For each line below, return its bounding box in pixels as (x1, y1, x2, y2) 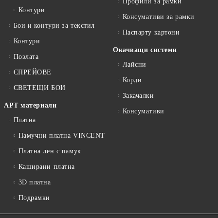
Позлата (13, 53, 39, 61)
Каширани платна (18, 163, 75, 171)
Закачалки (122, 92, 154, 100)
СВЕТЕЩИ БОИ (13, 84, 66, 92)
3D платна (18, 179, 51, 186)
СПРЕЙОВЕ (13, 69, 52, 76)
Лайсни (122, 61, 146, 69)
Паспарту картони (122, 29, 180, 36)
